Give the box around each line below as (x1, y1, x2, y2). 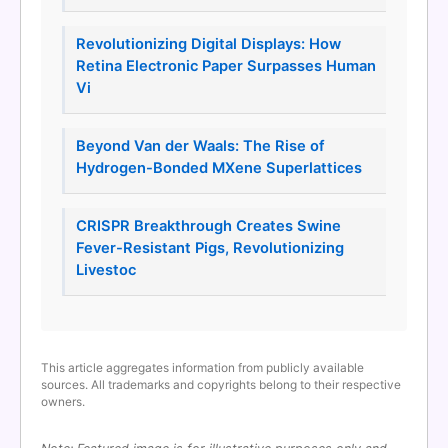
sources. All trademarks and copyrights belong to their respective (41, 377, 401, 393)
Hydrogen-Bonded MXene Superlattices (75, 159, 362, 178)
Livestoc (75, 261, 136, 280)
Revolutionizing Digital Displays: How (75, 35, 341, 54)
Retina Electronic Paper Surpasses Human (75, 57, 376, 76)
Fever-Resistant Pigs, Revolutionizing (75, 239, 344, 258)
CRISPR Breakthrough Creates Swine (75, 217, 341, 236)
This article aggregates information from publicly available (41, 360, 364, 376)
